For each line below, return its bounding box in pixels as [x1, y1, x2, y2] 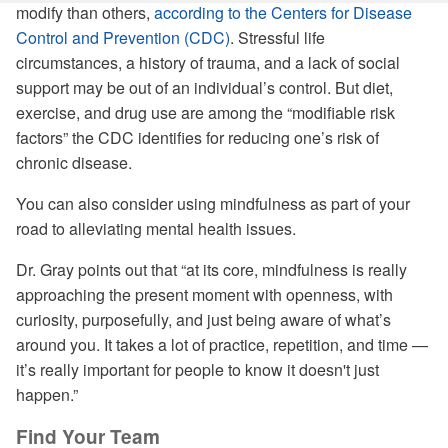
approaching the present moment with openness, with [16, 283, 393, 306]
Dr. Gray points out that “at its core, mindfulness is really [16, 258, 407, 281]
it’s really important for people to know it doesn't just [16, 358, 379, 381]
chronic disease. [16, 151, 132, 174]
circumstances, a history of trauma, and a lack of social [16, 51, 400, 74]
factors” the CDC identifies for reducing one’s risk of [16, 126, 379, 149]
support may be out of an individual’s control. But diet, [16, 76, 393, 99]
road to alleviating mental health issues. [16, 217, 296, 240]
